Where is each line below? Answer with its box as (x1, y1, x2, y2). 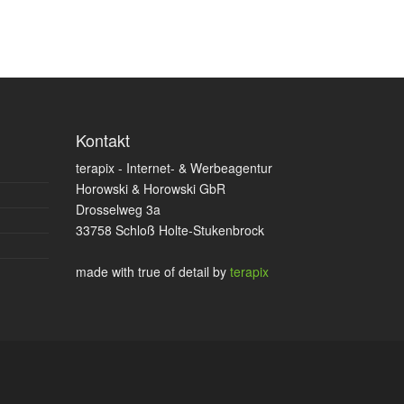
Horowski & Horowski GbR (75, 179, 225, 197)
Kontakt (75, 128, 130, 151)
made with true (75, 262, 164, 280)
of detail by (163, 262, 230, 280)
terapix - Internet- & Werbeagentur (75, 159, 272, 177)
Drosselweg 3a (75, 200, 161, 218)
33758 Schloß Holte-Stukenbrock (75, 221, 264, 239)
